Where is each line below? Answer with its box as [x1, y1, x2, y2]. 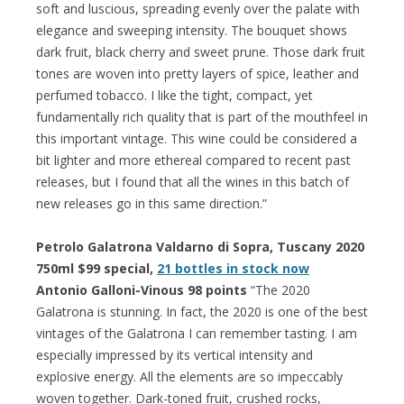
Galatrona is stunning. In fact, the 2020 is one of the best [36, 302, 368, 320]
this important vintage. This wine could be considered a [36, 129, 357, 147]
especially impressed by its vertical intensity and [36, 345, 313, 363]
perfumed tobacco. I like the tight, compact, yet [36, 86, 313, 104]
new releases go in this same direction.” [36, 194, 267, 212]
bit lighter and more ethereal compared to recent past [36, 151, 351, 169]
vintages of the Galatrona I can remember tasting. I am [36, 324, 357, 342]
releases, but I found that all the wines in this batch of [36, 172, 349, 190]
